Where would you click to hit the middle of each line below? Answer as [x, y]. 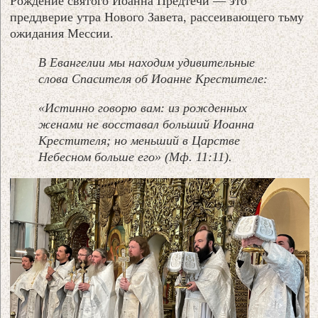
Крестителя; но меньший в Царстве [139, 140]
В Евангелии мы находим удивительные [147, 62]
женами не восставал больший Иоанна [147, 124]
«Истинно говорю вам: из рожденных [143, 108]
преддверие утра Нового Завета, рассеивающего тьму [157, 17]
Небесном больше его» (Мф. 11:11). [136, 157]
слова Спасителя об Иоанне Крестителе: [153, 78]
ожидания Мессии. [62, 33]
